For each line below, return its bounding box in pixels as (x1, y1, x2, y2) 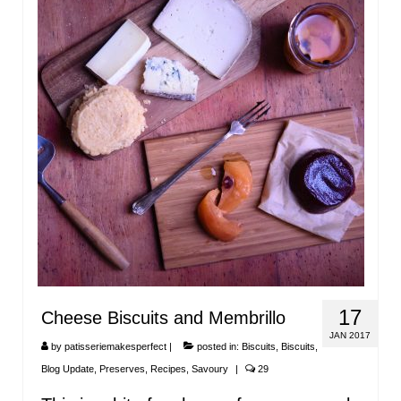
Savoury (192, 363, 228, 374)
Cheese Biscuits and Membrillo (41, 307, 286, 328)
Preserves (99, 363, 145, 374)
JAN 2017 (329, 329, 371, 340)
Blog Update (41, 363, 94, 374)
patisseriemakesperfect (64, 340, 166, 352)
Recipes (150, 363, 186, 374)
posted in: (194, 340, 242, 352)
